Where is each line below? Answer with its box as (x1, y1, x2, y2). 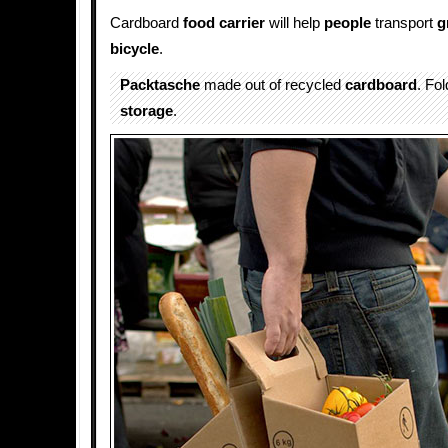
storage (120, 103, 173, 119)
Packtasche (120, 77, 200, 93)
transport (371, 15, 437, 31)
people (324, 15, 371, 31)
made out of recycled (200, 77, 345, 93)
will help (265, 15, 324, 31)
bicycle (110, 41, 159, 57)
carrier (219, 15, 265, 31)
